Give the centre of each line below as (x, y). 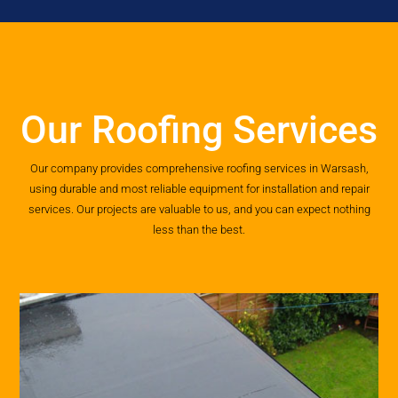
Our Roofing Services (199, 130)
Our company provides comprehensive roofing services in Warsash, (199, 168)
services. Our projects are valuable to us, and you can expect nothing (199, 209)
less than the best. (199, 230)
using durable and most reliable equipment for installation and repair (199, 189)
